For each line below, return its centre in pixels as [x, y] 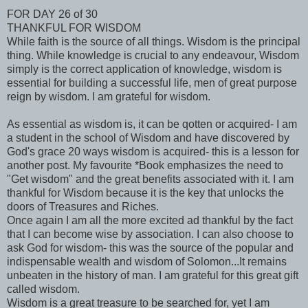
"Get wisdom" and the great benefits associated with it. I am [150, 179]
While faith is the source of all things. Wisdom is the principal [154, 41]
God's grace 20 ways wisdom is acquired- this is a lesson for [153, 151]
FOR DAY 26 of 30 [52, 14]
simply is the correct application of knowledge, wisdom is [144, 69]
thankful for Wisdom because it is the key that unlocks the [145, 192]
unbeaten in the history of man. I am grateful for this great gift [153, 275]
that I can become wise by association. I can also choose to [150, 234]
